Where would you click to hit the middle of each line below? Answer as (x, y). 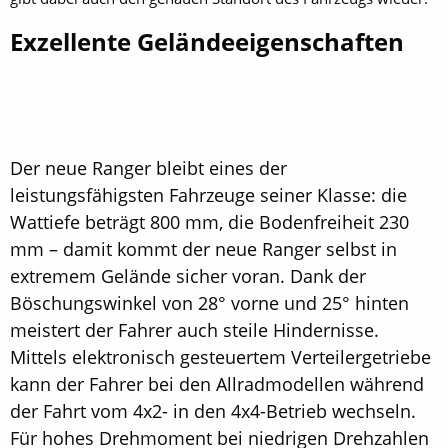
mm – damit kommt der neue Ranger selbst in (203, 249)
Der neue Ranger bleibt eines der (148, 168)
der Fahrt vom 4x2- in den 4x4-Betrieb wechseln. (213, 411)
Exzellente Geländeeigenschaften (207, 41)
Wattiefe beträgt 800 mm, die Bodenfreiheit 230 (212, 222)
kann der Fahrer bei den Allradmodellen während (217, 384)
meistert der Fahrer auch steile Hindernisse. (194, 330)
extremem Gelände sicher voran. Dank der (188, 276)
